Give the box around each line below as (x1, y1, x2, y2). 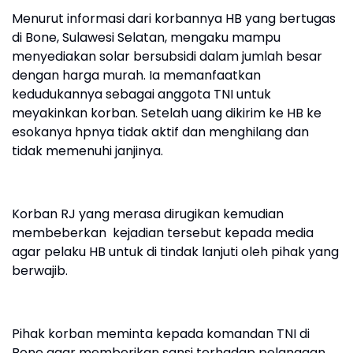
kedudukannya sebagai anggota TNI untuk (12, 85, 271, 104)
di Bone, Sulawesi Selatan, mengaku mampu (12, 28, 281, 47)
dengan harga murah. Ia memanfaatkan (12, 66, 261, 85)
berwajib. (12, 262, 71, 281)
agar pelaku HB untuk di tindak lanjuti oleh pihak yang (12, 243, 339, 262)
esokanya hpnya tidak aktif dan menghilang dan (12, 123, 309, 142)
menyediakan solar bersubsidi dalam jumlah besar (12, 47, 322, 66)
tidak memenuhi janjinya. (12, 142, 169, 161)
